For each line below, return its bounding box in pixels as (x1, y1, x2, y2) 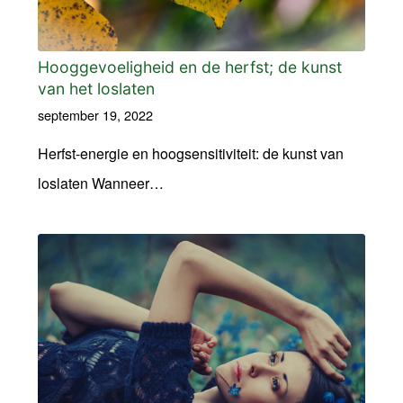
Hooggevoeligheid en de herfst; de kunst (37, 57, 342, 76)
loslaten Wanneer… (37, 172, 164, 193)
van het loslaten (37, 78, 155, 98)
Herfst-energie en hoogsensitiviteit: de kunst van (37, 142, 344, 164)
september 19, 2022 (37, 104, 153, 124)
